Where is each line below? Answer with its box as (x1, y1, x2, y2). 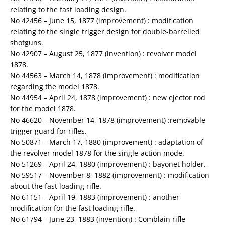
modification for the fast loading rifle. (10, 203, 135, 213)
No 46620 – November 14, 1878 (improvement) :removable (10, 115, 205, 125)
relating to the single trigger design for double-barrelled (10, 27, 200, 37)
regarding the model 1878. (10, 82, 99, 92)
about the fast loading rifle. (10, 181, 101, 191)
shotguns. (10, 38, 43, 48)
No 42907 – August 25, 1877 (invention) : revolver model (10, 49, 197, 59)
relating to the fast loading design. (10, 5, 126, 15)
